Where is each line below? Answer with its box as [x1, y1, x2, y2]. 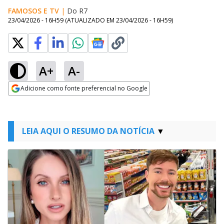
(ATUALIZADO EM [65, 16, 116, 24]
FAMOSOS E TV [8, 6, 59, 15]
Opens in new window [8, 96, 89, 107]
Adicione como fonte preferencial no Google [20, 84, 147, 92]
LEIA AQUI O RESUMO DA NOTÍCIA [22, 125, 154, 136]
